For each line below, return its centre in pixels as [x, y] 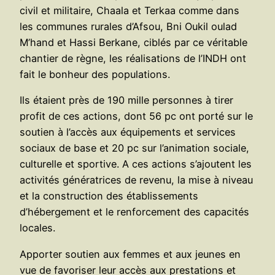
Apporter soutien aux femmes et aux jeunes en [130, 254]
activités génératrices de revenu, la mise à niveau [136, 180]
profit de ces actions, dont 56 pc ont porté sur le [136, 116]
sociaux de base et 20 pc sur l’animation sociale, [134, 148]
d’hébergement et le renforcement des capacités [134, 212]
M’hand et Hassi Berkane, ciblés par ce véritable [134, 43]
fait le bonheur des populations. [95, 75]
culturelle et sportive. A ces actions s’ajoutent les [136, 164]
